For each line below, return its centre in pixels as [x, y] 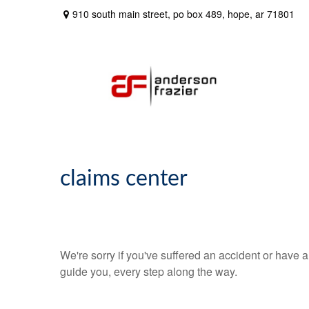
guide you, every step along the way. [149, 271]
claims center [124, 179]
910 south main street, [123, 13]
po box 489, [199, 13]
